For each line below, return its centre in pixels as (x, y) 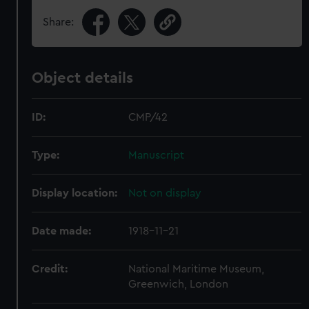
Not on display (165, 193)
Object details (83, 78)
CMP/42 (148, 117)
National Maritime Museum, (197, 269)
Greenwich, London (179, 284)
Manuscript (157, 155)
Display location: (75, 193)
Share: (59, 22)
